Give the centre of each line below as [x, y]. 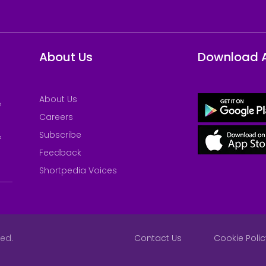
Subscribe [60, 135]
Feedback [60, 153]
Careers [56, 117]
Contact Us [158, 238]
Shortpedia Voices [78, 171]
